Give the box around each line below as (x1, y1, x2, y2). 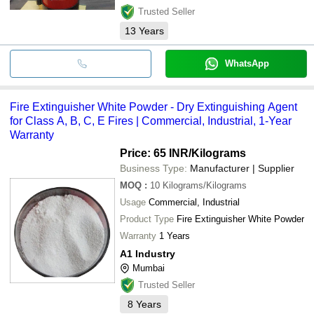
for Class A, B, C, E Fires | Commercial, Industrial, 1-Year (10, 114, 292, 127)
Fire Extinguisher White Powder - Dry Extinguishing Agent (10, 100, 297, 113)
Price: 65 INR (120, 146, 189, 159)
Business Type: (120, 162, 187, 174)
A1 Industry (120, 247, 175, 259)
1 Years (159, 230, 190, 241)
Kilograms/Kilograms (163, 179, 247, 191)
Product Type (120, 213, 174, 224)
